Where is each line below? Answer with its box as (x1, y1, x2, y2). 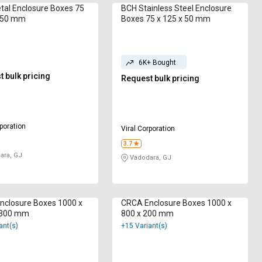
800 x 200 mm (121, 209, 174, 219)
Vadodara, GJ (128, 154, 172, 162)
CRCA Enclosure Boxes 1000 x (121, 198, 232, 208)
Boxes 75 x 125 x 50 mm (121, 14, 211, 24)
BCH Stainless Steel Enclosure (121, 4, 232, 13)
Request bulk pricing (121, 74, 200, 84)
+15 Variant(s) (121, 222, 168, 230)
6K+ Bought (139, 58, 177, 67)
